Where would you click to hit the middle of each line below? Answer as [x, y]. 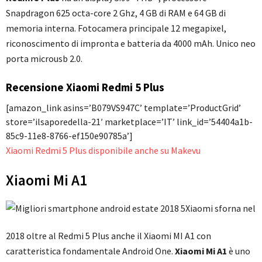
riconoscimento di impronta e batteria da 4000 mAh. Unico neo [131, 44]
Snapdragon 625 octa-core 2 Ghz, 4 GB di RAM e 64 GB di [116, 13]
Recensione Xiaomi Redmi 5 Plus [85, 87]
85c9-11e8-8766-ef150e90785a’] [69, 136]
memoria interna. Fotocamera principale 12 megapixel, [116, 28]
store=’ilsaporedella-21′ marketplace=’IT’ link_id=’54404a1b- [129, 122]
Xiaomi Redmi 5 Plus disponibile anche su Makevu [103, 151]
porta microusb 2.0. [44, 59]
